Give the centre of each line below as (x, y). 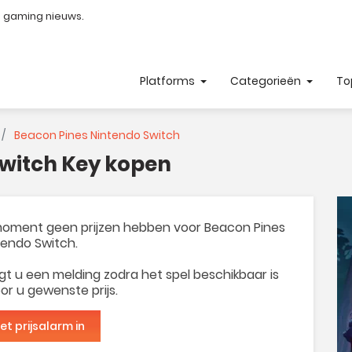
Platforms (169, 81)
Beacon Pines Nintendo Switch (96, 135)
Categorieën (267, 81)
